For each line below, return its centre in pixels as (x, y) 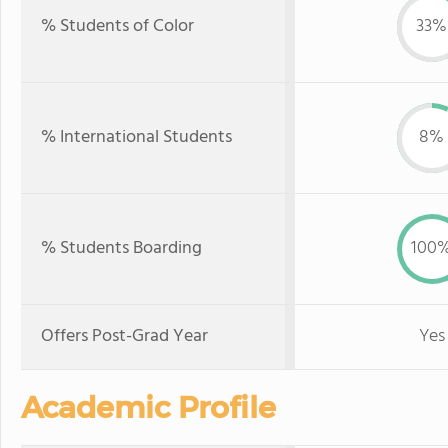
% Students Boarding (121, 248)
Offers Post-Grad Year (124, 336)
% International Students (136, 137)
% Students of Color (117, 26)
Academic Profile (148, 407)
